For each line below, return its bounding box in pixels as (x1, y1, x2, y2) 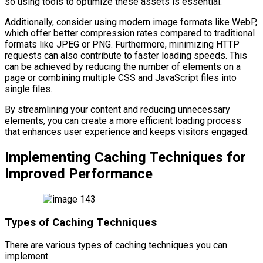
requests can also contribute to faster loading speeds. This (5, 49, 247, 61)
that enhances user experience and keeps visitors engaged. (5, 126, 249, 137)
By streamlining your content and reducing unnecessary (5, 103, 230, 115)
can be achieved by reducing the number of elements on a (5, 60, 241, 72)
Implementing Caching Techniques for (5, 149, 246, 166)
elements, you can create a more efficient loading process (5, 114, 241, 126)
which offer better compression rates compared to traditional (5, 27, 255, 39)
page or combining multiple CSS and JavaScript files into (5, 72, 237, 83)
